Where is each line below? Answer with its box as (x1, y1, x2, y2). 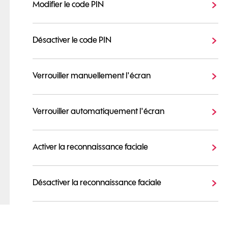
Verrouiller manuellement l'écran (33, 70, 151, 81)
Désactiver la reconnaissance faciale (33, 177, 161, 188)
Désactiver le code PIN (33, 35, 111, 45)
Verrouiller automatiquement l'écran (33, 106, 164, 117)
